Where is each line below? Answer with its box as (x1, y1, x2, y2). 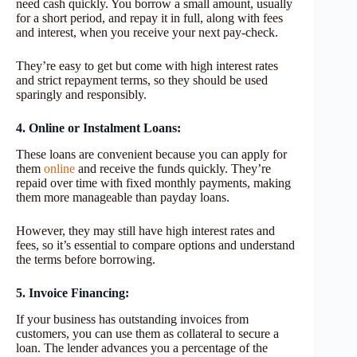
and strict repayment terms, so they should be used (16, 73, 268, 88)
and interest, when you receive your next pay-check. (16, 25, 278, 40)
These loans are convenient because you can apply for (16, 147, 287, 162)
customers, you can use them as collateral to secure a (16, 327, 279, 341)
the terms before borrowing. (16, 253, 155, 267)
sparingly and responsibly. (16, 88, 147, 102)
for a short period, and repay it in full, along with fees (16, 11, 283, 25)
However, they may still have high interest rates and (16, 224, 275, 238)
